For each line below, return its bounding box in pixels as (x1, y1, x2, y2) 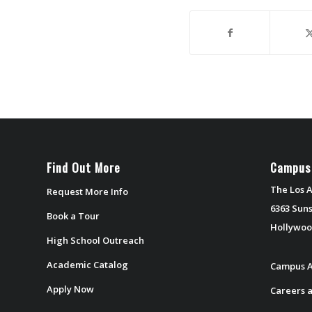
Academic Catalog (47, 258, 128, 271)
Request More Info (47, 185, 128, 198)
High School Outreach (47, 233, 144, 247)
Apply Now (47, 282, 94, 295)
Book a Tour (47, 209, 100, 222)
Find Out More (47, 157, 120, 176)
